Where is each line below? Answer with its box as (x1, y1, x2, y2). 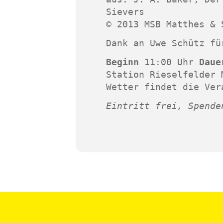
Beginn (106, 57, 144, 68)
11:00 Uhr (144, 57, 199, 68)
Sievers (106, 6, 144, 17)
